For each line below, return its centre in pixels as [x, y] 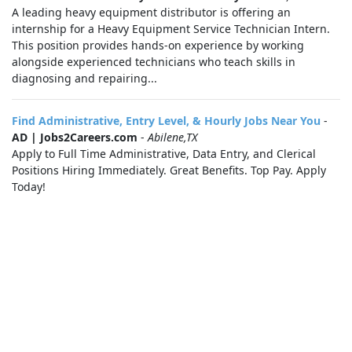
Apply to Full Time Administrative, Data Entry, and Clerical [164, 154]
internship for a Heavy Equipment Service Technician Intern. [171, 29]
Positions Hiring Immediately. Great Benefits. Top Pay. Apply [169, 170]
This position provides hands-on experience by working [158, 45]
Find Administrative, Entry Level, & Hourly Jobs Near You [166, 121]
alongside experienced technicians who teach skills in [154, 62]
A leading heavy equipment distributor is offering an [151, 12]
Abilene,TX [172, 137]
